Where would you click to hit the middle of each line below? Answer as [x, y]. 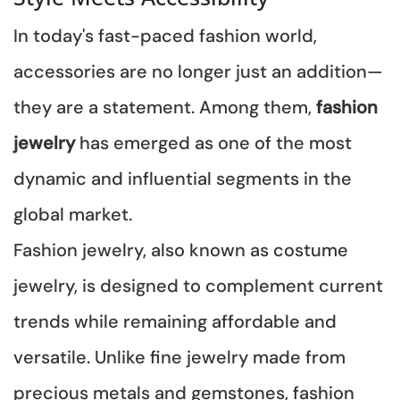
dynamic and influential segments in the [183, 178]
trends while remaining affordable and [175, 321]
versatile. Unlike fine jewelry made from [179, 357]
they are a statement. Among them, [165, 107]
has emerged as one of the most [216, 142]
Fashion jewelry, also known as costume [181, 250]
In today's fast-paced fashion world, [165, 35]
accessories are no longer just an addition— [198, 71]
